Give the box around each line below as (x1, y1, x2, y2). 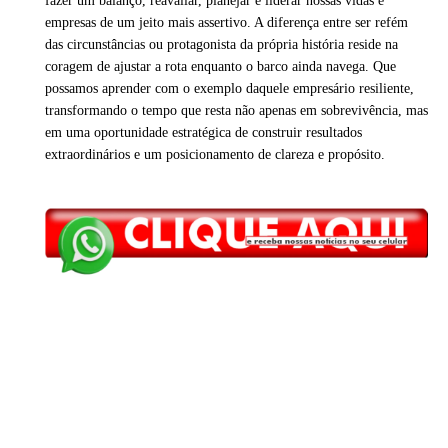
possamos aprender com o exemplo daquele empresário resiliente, (45, 81, 414, 97)
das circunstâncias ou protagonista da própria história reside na (45, 37, 398, 53)
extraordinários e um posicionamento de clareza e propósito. (45, 147, 389, 163)
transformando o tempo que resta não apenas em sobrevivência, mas (45, 103, 428, 119)
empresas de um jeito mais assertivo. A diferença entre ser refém (45, 15, 408, 31)
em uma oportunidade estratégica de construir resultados (45, 125, 362, 141)
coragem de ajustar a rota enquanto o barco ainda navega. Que (45, 59, 396, 75)
